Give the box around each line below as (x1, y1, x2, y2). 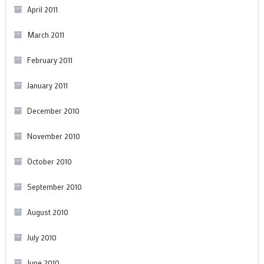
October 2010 (27, 156, 72, 166)
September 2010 (27, 181, 82, 192)
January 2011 (27, 80, 68, 90)
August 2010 (27, 206, 68, 217)
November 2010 (27, 130, 80, 141)
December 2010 (27, 105, 80, 115)
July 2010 (27, 232, 57, 242)
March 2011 (27, 29, 64, 39)
